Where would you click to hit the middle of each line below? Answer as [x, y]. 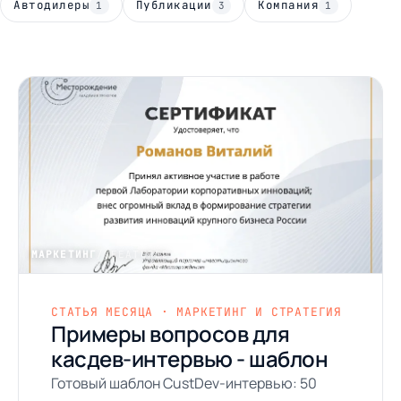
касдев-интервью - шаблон [190, 358]
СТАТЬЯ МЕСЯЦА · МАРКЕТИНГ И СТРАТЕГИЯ [196, 312]
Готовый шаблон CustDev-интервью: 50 [184, 383]
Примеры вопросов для [171, 333]
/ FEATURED [132, 254]
